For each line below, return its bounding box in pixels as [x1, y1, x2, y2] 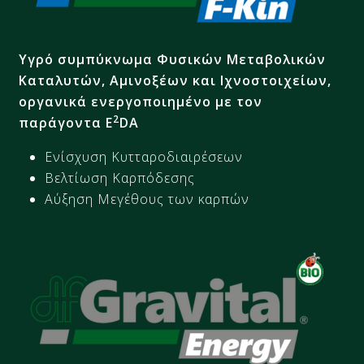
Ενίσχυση [45, 148, 112, 167]
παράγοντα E [19, 114, 114, 132]
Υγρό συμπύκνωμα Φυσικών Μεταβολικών [19, 50, 327, 69]
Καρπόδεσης [112, 169, 196, 188]
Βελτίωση [45, 169, 113, 188]
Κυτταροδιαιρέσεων [111, 148, 244, 167]
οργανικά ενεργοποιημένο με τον [19, 93, 263, 111]
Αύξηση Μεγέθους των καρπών [45, 190, 250, 209]
